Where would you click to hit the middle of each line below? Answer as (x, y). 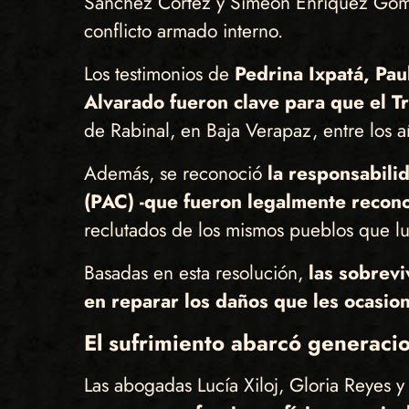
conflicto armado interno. (186, 31)
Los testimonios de (159, 74)
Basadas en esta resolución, (196, 273)
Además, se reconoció (175, 174)
